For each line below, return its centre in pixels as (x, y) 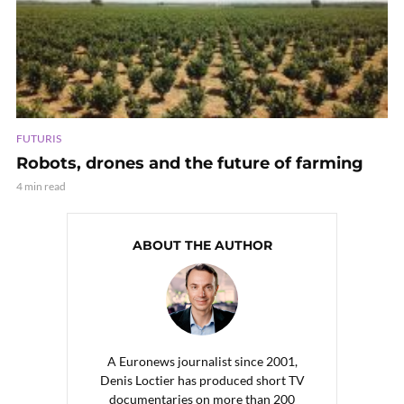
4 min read (41, 186)
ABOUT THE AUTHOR (202, 245)
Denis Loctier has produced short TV (202, 380)
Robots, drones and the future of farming (190, 163)
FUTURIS (39, 138)
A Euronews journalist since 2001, (202, 361)
